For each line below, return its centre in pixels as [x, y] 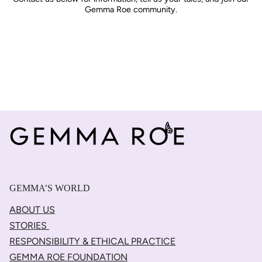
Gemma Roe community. [131, 10]
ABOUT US [32, 210]
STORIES [29, 225]
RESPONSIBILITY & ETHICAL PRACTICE [92, 241]
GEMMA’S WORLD [50, 188]
